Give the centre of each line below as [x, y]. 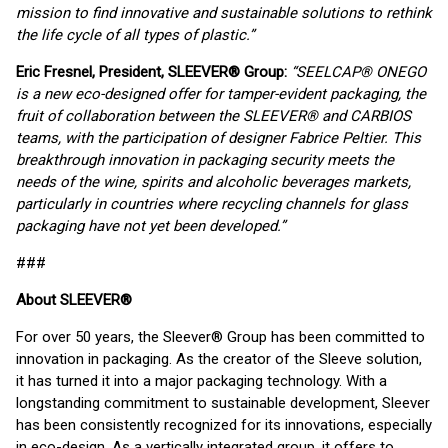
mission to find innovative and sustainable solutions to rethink [224, 13]
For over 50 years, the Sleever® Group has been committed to [220, 337]
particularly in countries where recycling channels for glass [212, 204]
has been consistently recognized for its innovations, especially [224, 425]
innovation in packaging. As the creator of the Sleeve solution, [219, 359]
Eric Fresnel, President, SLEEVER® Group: [153, 72]
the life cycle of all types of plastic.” [135, 35]
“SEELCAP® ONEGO [358, 72]
